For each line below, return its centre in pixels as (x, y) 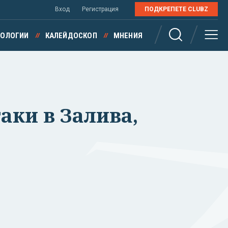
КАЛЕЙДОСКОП (71, 36)
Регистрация (100, 9)
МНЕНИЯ (128, 36)
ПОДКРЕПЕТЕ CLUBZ (176, 9)
